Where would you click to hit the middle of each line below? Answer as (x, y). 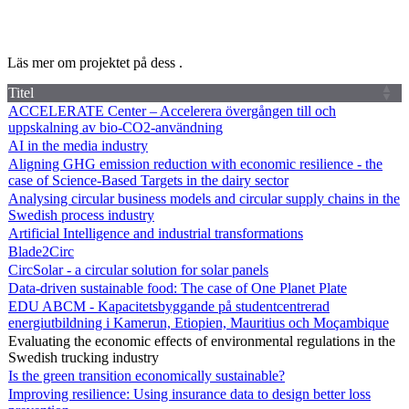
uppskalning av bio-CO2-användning (115, 127)
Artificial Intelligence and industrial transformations (156, 233)
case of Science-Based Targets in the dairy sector (148, 180)
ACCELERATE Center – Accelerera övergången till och (172, 110)
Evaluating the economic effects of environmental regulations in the (202, 341)
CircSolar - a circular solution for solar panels (138, 269)
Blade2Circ (41, 251)
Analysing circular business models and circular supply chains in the (204, 198)
